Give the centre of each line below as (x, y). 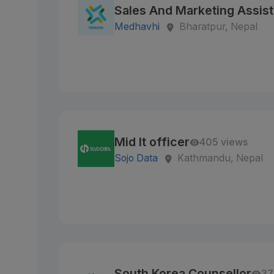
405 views (224, 142)
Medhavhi (137, 27)
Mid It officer (152, 142)
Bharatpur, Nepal (219, 27)
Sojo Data (136, 158)
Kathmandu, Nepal (220, 158)
